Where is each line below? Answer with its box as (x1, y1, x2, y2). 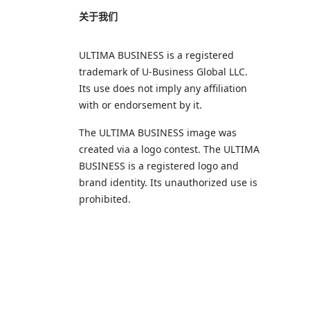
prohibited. (79, 192, 131, 206)
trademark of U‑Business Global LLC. (79, 65, 248, 78)
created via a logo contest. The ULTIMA (79, 143, 259, 156)
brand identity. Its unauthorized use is (79, 176, 257, 189)
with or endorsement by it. (79, 98, 202, 111)
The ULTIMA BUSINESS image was (79, 126, 237, 139)
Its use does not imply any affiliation (79, 82, 247, 95)
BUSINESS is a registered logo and (79, 159, 239, 172)
